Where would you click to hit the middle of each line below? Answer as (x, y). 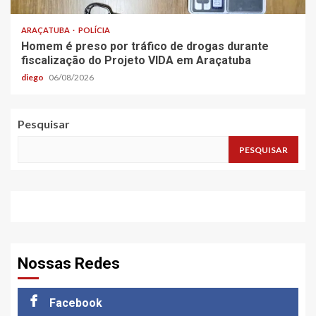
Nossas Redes (69, 264)
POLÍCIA (94, 30)
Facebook (76, 303)
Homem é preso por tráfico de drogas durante (145, 47)
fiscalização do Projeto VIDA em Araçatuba (136, 61)
